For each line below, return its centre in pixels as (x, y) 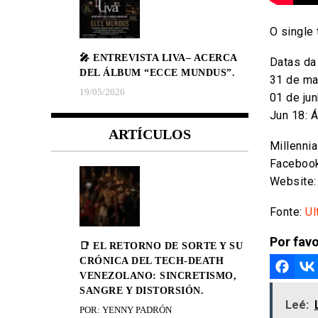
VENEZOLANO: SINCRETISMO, (158, 275)
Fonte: (287, 212)
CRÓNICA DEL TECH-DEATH (152, 261)
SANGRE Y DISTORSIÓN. (142, 290)
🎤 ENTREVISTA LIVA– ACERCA (158, 57)
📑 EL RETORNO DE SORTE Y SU (161, 246)
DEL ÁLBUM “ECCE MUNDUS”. (157, 72)
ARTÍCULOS (149, 134)
